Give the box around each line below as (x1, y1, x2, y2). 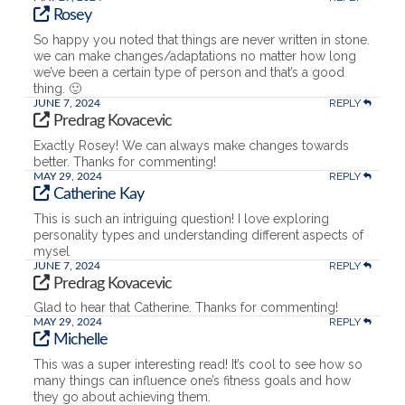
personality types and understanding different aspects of (33, 227, 363, 242)
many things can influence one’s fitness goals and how (33, 373, 351, 389)
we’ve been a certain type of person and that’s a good (33, 65, 344, 80)
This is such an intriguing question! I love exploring (33, 211, 329, 226)
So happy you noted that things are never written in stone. (33, 33, 370, 48)
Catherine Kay (53, 185, 145, 202)
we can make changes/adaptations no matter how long (33, 49, 356, 64)
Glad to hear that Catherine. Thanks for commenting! (33, 300, 338, 316)
